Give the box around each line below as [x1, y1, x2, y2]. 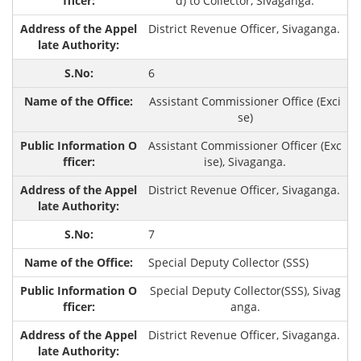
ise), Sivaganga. [204, 154, 287, 170]
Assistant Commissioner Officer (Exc [148, 138, 342, 154]
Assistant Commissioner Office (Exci [149, 93, 342, 110]
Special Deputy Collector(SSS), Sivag [149, 283, 341, 299]
